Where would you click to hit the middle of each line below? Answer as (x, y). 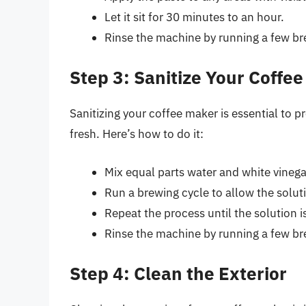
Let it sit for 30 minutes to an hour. (194, 17)
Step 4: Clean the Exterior (178, 274)
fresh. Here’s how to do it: (137, 134)
